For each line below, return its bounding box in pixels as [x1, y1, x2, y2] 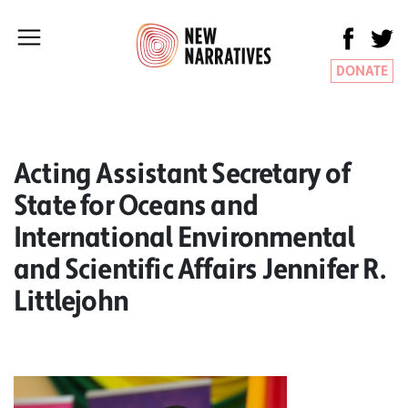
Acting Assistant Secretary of [14, 155, 350, 192]
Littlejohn [14, 282, 128, 320]
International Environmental [14, 219, 355, 256]
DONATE [336, 62, 388, 80]
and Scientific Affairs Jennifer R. [14, 250, 385, 288]
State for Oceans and [14, 187, 257, 224]
